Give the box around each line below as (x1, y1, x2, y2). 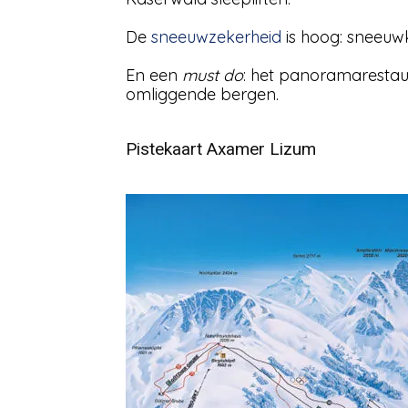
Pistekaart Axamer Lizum (126, 138, 316, 159)
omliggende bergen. (126, 84, 279, 105)
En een (126, 65, 182, 86)
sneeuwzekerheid (151, 26, 281, 47)
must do (182, 65, 243, 86)
